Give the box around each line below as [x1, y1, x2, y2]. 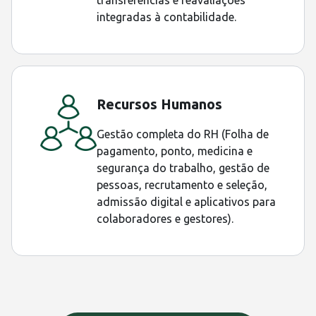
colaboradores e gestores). [97, 212, 233, 226]
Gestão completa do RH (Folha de [97, 128, 269, 141]
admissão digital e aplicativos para [97, 195, 276, 209]
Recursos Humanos [97, 96, 222, 113]
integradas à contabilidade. [97, 11, 236, 24]
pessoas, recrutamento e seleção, [97, 178, 267, 192]
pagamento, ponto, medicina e [97, 145, 253, 158]
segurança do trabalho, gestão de [97, 162, 269, 175]
